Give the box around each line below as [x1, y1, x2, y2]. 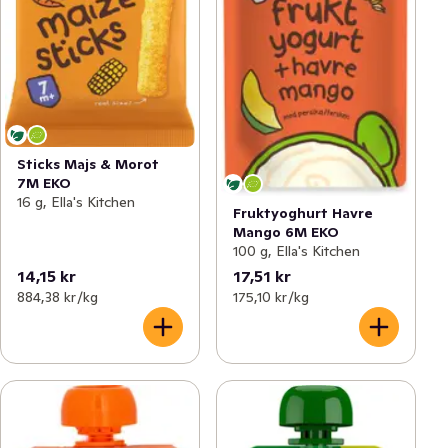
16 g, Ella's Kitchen [17, 192, 135, 211]
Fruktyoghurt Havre [233, 204, 373, 223]
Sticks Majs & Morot [17, 154, 159, 173]
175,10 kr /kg [233, 288, 309, 306]
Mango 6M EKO [233, 223, 339, 242]
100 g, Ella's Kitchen [233, 242, 360, 261]
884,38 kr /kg [17, 288, 98, 306]
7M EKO [17, 173, 71, 192]
